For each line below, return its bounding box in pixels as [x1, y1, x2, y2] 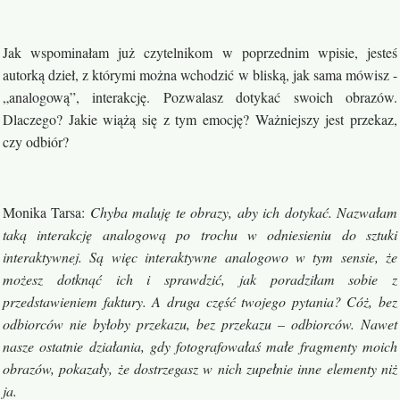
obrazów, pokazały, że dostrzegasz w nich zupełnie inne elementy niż [3, 359, 397, 379]
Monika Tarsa [3, 203, 82, 222]
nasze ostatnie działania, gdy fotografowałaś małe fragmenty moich [3, 337, 397, 356]
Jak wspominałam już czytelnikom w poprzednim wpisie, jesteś [3, 43, 397, 62]
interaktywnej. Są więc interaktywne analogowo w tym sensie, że [3, 247, 397, 267]
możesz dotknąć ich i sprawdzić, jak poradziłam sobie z [3, 270, 397, 289]
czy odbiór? [3, 132, 69, 152]
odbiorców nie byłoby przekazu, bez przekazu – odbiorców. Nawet [3, 314, 397, 334]
